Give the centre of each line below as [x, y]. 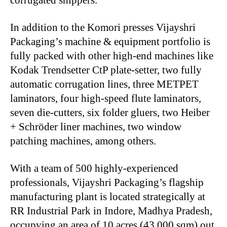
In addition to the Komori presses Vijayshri [103, 27]
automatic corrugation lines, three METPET [104, 84]
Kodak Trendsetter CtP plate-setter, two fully [106, 70]
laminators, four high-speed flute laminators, [106, 98]
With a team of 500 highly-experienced [94, 168]
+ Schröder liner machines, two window [96, 126]
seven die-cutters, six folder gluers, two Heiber [110, 112]
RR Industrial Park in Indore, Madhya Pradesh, [111, 211]
